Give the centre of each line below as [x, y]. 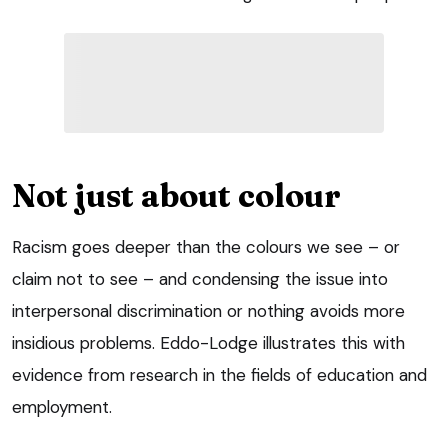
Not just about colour [176, 195]
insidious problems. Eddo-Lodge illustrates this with [208, 342]
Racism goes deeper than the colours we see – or [206, 246]
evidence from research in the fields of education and [219, 374]
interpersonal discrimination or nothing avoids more [208, 310]
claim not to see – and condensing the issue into [200, 278]
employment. [62, 406]
